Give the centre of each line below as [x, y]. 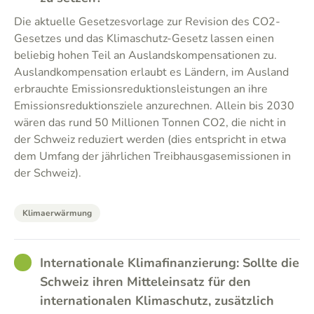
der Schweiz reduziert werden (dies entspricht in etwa [150, 139]
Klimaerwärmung [57, 213]
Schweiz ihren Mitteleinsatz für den [145, 282]
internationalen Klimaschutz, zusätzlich [157, 301]
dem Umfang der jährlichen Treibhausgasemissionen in [152, 156]
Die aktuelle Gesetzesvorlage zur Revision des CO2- [147, 22]
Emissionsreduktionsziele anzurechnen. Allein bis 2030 [154, 106]
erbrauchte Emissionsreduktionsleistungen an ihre [141, 89]
